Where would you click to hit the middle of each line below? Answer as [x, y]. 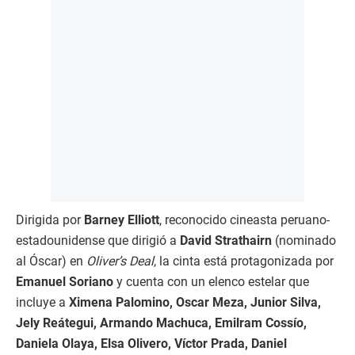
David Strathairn [226, 241]
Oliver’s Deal [120, 261]
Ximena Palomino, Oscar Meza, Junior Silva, [195, 303]
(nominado [304, 241]
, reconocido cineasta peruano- [244, 220]
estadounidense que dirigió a [98, 241]
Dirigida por [50, 220]
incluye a [42, 303]
